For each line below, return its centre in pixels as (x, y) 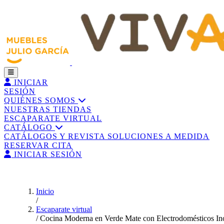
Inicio (45, 191)
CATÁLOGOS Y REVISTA (56, 136)
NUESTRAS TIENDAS (48, 109)
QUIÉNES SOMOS (41, 100)
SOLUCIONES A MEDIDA (158, 136)
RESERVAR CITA (38, 145)
